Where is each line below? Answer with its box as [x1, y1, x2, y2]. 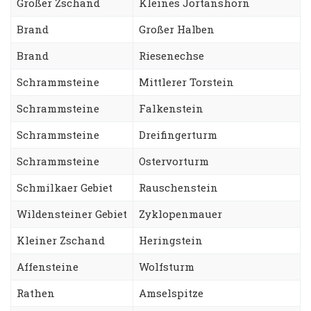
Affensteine [17, 259, 78, 274]
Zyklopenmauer [139, 206, 222, 221]
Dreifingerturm [139, 127, 217, 142]
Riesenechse [139, 48, 204, 62]
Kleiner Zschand [17, 233, 105, 247]
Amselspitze [139, 285, 203, 300]
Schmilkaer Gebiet [17, 180, 112, 194]
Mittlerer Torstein [139, 74, 234, 89]
